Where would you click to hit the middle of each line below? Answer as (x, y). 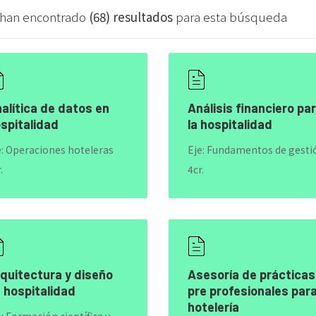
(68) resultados (131, 17)
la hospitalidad (230, 124)
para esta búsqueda (230, 17)
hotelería (213, 307)
